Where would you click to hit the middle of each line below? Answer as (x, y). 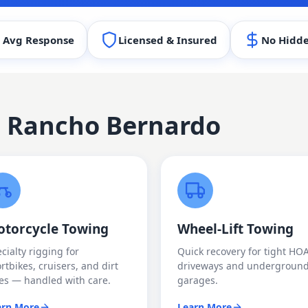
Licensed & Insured (168, 40)
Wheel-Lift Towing (235, 229)
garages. (198, 280)
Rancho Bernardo (114, 125)
